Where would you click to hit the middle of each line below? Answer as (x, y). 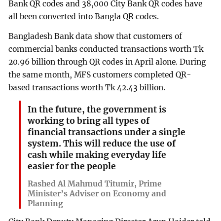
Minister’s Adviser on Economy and (97, 194)
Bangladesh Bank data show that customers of (95, 36)
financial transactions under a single (106, 132)
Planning (45, 204)
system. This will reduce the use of (101, 144)
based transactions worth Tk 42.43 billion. (87, 87)
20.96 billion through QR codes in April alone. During (107, 62)
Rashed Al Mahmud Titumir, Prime (94, 184)
